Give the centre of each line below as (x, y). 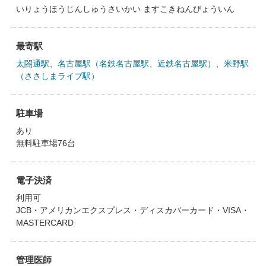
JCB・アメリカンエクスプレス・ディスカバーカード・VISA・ (132, 210)
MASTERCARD (45, 223)
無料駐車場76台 (45, 143)
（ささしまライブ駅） (57, 76)
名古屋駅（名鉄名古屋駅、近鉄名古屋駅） (136, 64)
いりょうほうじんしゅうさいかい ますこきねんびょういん (125, 9)
